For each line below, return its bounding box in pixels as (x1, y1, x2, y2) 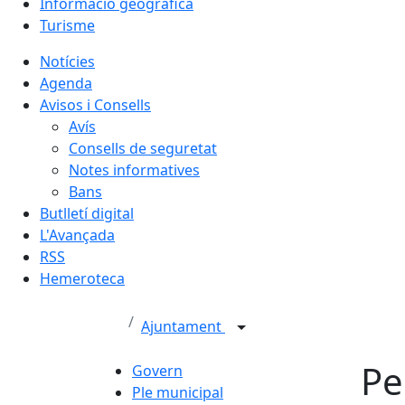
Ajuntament (141, 316, 225, 337)
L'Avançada (40, 225, 115, 245)
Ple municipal (132, 382, 223, 402)
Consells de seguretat (69, 138, 217, 158)
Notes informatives (69, 160, 200, 180)
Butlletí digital (40, 203, 134, 223)
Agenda (40, 73, 92, 93)
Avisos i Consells (40, 95, 151, 115)
